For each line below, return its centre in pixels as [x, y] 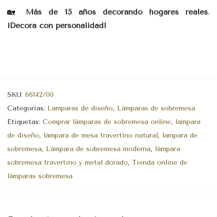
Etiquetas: [25, 122]
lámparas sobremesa [40, 176]
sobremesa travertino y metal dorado [68, 162]
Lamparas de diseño [80, 108]
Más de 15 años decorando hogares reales [113, 12]
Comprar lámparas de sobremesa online [107, 122]
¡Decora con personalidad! [57, 25]
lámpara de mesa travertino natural [101, 135]
